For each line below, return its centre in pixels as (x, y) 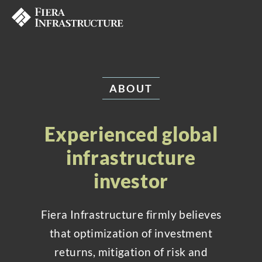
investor (131, 181)
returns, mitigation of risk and (131, 252)
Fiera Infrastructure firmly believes (131, 214)
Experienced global (131, 134)
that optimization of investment (131, 233)
